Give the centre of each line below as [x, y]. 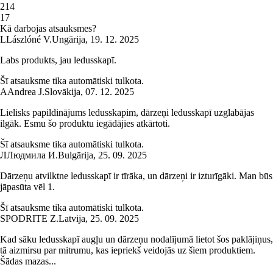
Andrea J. [26, 92]
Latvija [72, 219]
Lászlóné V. [29, 40]
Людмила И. [32, 155]
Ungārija [69, 40]
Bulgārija [76, 155]
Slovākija [62, 92]
